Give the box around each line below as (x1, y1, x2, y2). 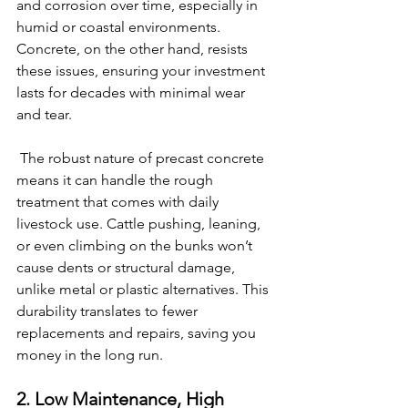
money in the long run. (16, 346, 163, 363)
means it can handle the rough (16, 171, 217, 189)
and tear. (16, 106, 72, 123)
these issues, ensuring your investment (16, 62, 269, 79)
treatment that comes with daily (16, 193, 222, 210)
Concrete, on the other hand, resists (16, 40, 251, 57)
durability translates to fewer (16, 302, 201, 320)
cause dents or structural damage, (16, 259, 239, 276)
